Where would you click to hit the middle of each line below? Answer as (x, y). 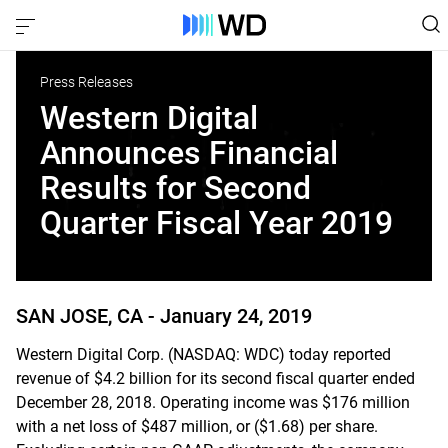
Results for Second (175, 188)
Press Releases (86, 82)
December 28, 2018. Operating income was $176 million (213, 402)
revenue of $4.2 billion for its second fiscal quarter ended (215, 378)
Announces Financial (189, 153)
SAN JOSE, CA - (88, 316)
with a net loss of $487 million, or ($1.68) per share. (197, 426)
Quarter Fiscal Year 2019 (216, 223)
